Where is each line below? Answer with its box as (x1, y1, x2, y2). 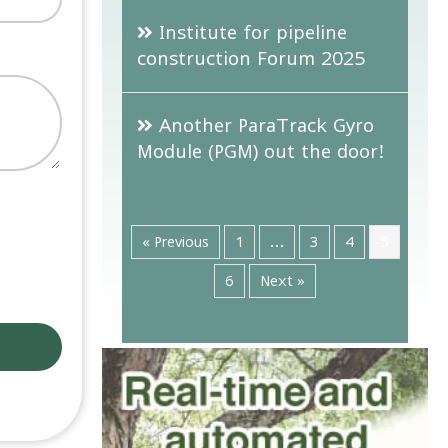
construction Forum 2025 (137, 48, 366, 69)
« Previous (141, 233, 209, 250)
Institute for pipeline (159, 22, 348, 43)
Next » (260, 272, 306, 289)
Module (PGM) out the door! (137, 141, 385, 162)
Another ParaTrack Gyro (159, 115, 375, 136)
